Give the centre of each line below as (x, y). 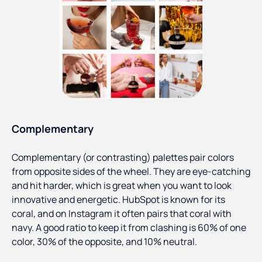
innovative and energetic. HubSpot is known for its (118, 200)
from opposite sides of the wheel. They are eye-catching (131, 172)
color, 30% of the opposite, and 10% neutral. (104, 242)
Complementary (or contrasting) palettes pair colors (123, 158)
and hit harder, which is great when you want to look (122, 186)
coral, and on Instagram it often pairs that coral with (122, 214)
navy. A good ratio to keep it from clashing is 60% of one (129, 228)
